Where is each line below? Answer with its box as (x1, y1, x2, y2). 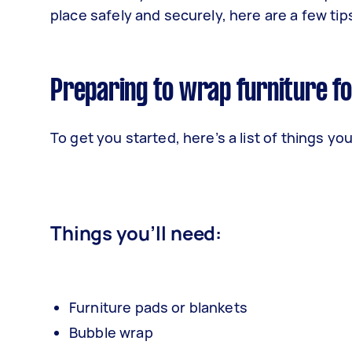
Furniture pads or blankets (69, 298, 247, 317)
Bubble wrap (69, 323, 153, 342)
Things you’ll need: (50, 220, 222, 246)
